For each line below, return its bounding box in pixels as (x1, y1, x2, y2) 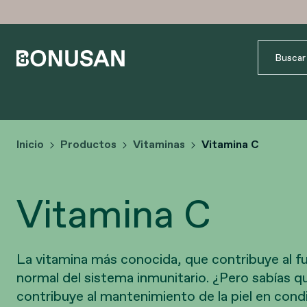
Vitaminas (133, 136, 185, 151)
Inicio (16, 136, 44, 151)
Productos (60, 136, 116, 151)
